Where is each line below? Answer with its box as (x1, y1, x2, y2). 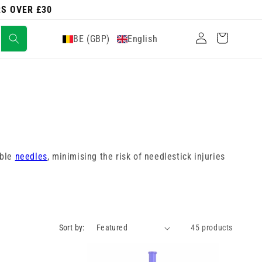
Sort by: (58, 223, 85, 232)
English (127, 33, 158, 44)
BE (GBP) (73, 33, 110, 44)
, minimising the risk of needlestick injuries (47, 151, 225, 162)
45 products (191, 223, 233, 232)
